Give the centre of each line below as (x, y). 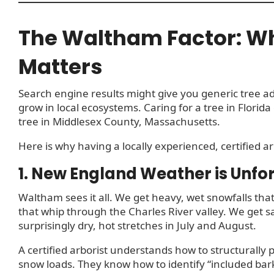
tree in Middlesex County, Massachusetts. (119, 122)
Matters (61, 66)
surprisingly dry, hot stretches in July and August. (137, 225)
